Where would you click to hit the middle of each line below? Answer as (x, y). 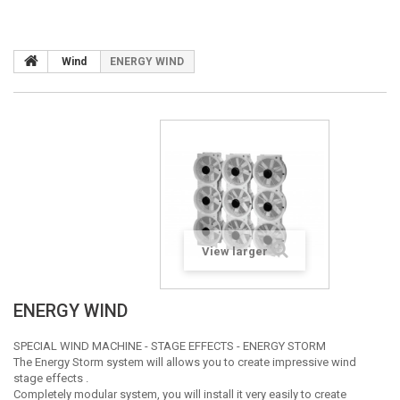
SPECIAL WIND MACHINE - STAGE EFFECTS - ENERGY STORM (170, 346)
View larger (234, 251)
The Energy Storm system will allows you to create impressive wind (185, 362)
